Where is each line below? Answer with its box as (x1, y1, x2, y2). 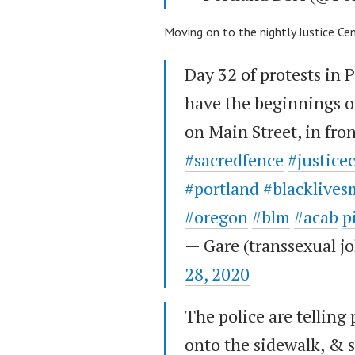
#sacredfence (185, 148, 284, 172)
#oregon (185, 205, 248, 229)
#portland (185, 177, 259, 200)
